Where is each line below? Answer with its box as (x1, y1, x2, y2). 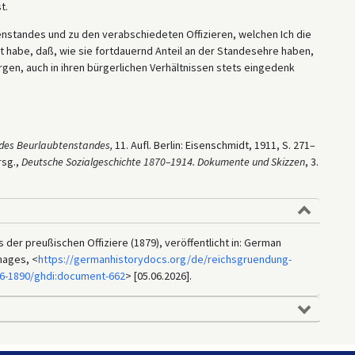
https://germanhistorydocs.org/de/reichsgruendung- (37, 251, 292, 266)
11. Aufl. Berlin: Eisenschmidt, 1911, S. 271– (112, 137, 315, 152)
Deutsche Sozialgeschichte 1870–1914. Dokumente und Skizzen (21, 154, 305, 169)
